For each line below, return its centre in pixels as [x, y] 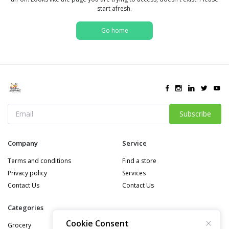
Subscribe [195, 113]
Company [23, 143]
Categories [26, 207]
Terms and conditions [39, 161]
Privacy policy [27, 173]
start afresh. [114, 8]
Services [134, 173]
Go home [114, 30]
